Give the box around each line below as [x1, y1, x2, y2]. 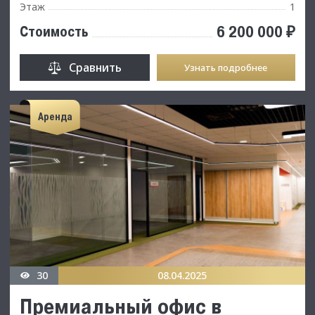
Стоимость [20, 22, 88, 40]
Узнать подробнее [184, 60, 268, 74]
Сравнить [68, 59, 122, 75]
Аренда [38, 111, 72, 123]
